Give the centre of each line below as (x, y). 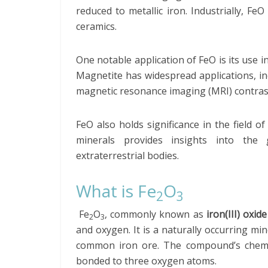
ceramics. (96, 26)
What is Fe (116, 191)
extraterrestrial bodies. (127, 156)
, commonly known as (156, 214)
